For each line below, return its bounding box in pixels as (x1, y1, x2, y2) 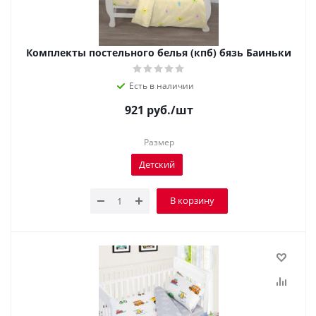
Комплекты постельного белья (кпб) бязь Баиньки (26, 46, 291, 59)
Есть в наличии (129, 80, 194, 92)
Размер (143, 136, 174, 148)
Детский (139, 158, 175, 171)
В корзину (169, 194, 214, 207)
